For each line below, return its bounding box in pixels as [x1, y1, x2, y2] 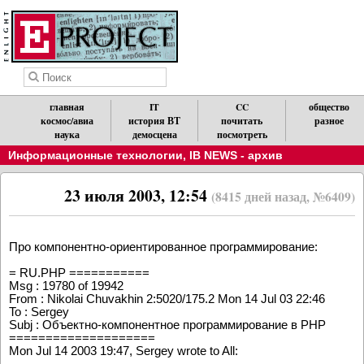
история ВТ [128, 114, 181, 128]
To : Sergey [9, 304, 69, 318]
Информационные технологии [8, 149, 183, 162]
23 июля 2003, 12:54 [64, 184, 211, 208]
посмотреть [216, 128, 267, 141]
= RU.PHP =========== [9, 265, 149, 279]
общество [309, 100, 350, 114]
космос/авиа [41, 114, 94, 128]
